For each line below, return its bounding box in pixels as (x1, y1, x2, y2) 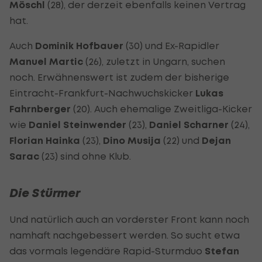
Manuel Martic (9, 56, 83, 68)
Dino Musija (103, 135, 161, 147)
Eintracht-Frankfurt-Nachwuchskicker (9, 87, 195, 99)
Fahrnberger (9, 103, 71, 115)
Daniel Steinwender (29, 119, 126, 131)
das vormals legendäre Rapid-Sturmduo (9, 245, 205, 257)
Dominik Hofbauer (35, 40, 123, 52)
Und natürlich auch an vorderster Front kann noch (9, 213, 249, 225)
